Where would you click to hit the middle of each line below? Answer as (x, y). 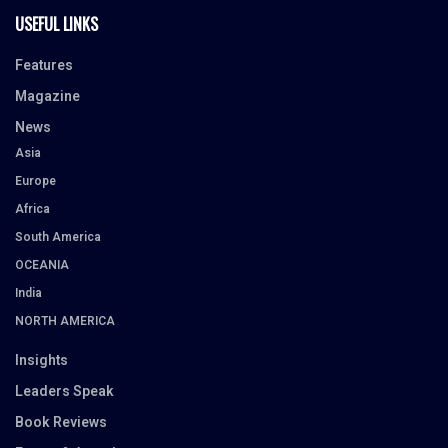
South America (58, 236)
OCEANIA (42, 264)
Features (44, 65)
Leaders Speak (64, 391)
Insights (41, 360)
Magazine (47, 96)
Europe (35, 180)
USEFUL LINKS (56, 23)
